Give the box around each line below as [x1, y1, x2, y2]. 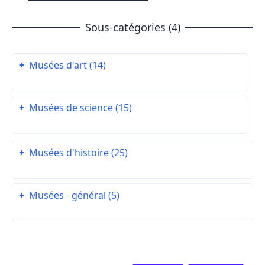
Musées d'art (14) [27, 59, 106, 72]
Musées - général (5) [27, 189, 119, 202]
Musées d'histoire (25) [27, 146, 128, 160]
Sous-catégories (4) [85, 20, 180, 35]
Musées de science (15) [27, 101, 132, 115]
